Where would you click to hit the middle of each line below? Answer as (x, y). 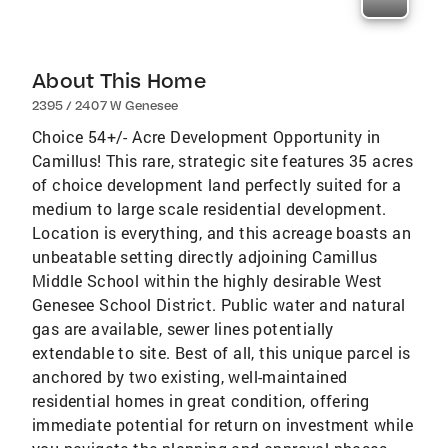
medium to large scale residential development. (209, 208)
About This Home (119, 80)
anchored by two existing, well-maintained (190, 376)
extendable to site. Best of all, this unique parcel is (221, 352)
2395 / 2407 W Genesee (105, 105)
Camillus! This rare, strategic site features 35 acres (223, 160)
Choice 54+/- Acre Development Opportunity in (206, 136)
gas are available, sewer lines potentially (183, 328)
